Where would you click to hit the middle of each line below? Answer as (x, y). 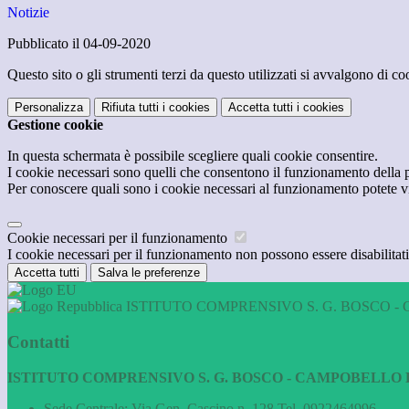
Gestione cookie (55, 125)
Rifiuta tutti (130, 108)
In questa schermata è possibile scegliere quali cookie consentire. (193, 156)
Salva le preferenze (149, 273)
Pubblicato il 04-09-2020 (79, 44)
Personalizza (49, 108)
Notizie (28, 13)
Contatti (38, 341)
